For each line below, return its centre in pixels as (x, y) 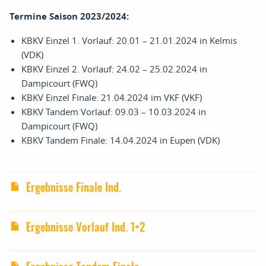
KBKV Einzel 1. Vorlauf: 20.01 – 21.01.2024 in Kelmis (129, 40)
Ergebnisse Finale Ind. (72, 189)
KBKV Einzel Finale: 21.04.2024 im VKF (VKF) (112, 97)
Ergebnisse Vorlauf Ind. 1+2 (84, 228)
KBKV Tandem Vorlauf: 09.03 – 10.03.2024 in (114, 112)
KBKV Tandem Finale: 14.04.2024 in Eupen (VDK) (121, 140)
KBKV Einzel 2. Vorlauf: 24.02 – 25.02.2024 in (114, 69)
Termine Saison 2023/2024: (69, 16)
